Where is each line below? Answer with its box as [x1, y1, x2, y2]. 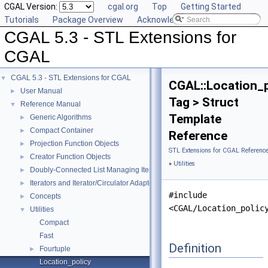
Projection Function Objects [30, 139, 119, 148]
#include [169, 190, 207, 200]
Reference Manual [20, 100, 81, 108]
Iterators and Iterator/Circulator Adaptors [30, 179, 159, 187]
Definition [169, 240, 221, 255]
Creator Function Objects [30, 153, 111, 161]
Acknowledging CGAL [137, 15, 217, 25]
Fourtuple [39, 245, 71, 253]
